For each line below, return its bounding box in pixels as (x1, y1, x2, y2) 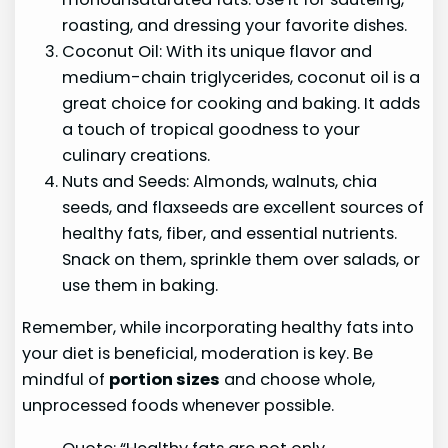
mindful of (22, 368, 110, 392)
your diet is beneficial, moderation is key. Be (22, 342, 374, 366)
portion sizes (109, 368, 221, 392)
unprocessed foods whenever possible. (22, 394, 335, 418)
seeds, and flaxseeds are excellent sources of (62, 196, 425, 220)
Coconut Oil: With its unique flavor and (62, 40, 373, 64)
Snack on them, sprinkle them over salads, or (62, 248, 421, 272)
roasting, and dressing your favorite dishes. (62, 14, 408, 38)
